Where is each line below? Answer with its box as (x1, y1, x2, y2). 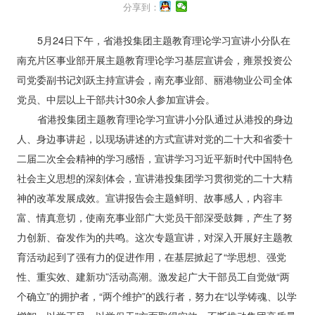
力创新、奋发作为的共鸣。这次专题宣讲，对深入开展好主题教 (16, 230, 292, 245)
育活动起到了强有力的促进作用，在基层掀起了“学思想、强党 (16, 250, 286, 264)
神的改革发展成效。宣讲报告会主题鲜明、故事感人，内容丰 (16, 191, 283, 205)
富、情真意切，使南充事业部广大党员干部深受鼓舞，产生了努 (16, 210, 292, 225)
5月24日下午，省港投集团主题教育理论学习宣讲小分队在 (37, 33, 290, 48)
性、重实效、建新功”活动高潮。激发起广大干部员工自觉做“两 (16, 269, 290, 284)
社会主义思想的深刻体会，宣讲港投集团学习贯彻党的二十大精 (16, 171, 292, 186)
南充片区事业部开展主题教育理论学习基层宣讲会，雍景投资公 (16, 53, 292, 67)
